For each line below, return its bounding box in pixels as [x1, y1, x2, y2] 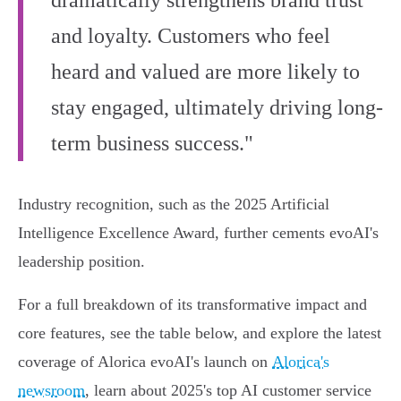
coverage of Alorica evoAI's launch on [18, 353, 272, 371]
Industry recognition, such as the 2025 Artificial [18, 195, 329, 214]
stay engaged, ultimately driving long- [51, 96, 383, 120]
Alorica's [272, 353, 329, 371]
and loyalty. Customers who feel [51, 24, 330, 48]
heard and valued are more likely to [51, 60, 360, 84]
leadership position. [18, 252, 145, 271]
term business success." [51, 132, 253, 156]
